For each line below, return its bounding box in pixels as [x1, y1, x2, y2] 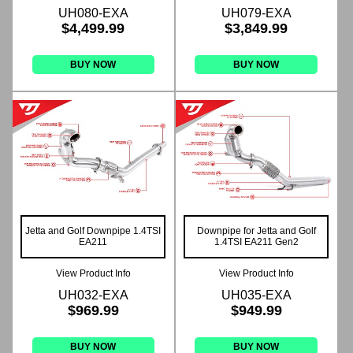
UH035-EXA [221, 288, 292, 303]
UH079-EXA [221, 6, 292, 20]
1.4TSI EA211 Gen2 [214, 236, 299, 248]
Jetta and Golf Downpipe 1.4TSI [25, 225, 162, 237]
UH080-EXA [58, 6, 128, 20]
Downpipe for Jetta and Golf [196, 225, 316, 237]
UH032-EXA [58, 288, 128, 303]
